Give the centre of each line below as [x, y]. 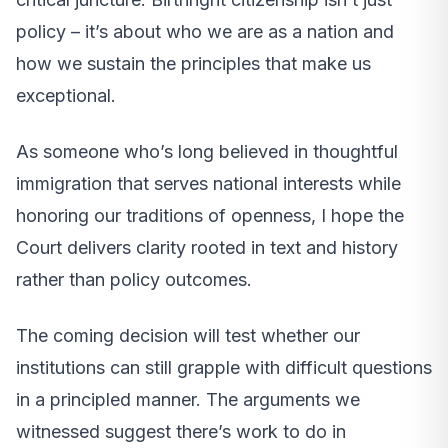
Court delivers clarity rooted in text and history [207, 247]
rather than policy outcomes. [134, 279]
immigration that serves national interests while [208, 183]
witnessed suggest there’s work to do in [181, 431]
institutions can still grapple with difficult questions [224, 367]
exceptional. [66, 95]
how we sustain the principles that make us [193, 63]
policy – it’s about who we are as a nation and [205, 31]
